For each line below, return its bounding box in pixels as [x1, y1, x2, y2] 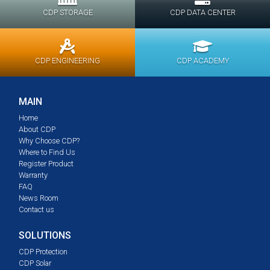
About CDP [19, 125, 55, 134]
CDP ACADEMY [176, 56, 229, 66]
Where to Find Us [19, 148, 75, 157]
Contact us [19, 205, 54, 215]
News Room [19, 193, 58, 203]
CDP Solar [19, 259, 51, 268]
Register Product [19, 159, 74, 169]
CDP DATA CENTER [169, 8, 236, 17]
